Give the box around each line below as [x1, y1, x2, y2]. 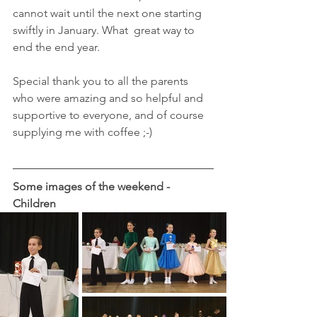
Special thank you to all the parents [13, 74, 191, 88]
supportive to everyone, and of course [13, 108, 207, 122]
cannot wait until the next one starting [13, 6, 204, 21]
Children [13, 197, 56, 211]
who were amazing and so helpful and [13, 91, 206, 105]
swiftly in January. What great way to [13, 23, 197, 38]
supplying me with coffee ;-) [13, 125, 155, 139]
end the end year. [13, 40, 100, 54]
